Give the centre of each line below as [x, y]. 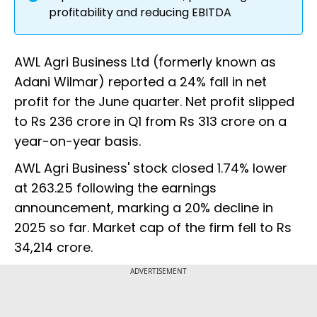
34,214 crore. [55, 248]
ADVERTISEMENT [158, 271]
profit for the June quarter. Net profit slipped [154, 102]
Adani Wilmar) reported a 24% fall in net [140, 82]
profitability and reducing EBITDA [140, 13]
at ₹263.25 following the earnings [115, 188]
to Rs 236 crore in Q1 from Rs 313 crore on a [150, 122]
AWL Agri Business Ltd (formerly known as [145, 62]
